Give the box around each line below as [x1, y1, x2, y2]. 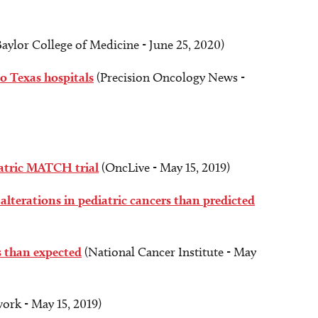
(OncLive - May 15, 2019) [99, 160, 230, 175]
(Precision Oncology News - [94, 70, 245, 85]
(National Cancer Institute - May [82, 244, 256, 260]
